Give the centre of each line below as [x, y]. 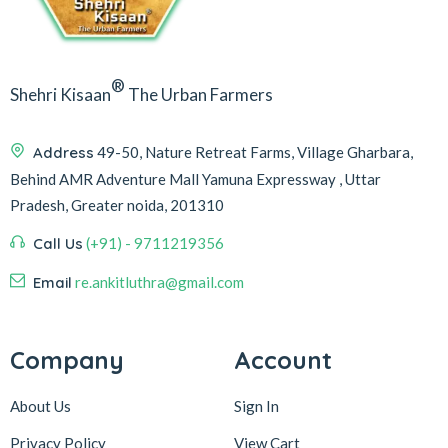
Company [67, 359]
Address [63, 152]
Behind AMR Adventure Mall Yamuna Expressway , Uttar [195, 178]
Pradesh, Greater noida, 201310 [117, 204]
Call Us [58, 243]
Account [283, 359]
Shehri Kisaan [60, 94]
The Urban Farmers [199, 94]
